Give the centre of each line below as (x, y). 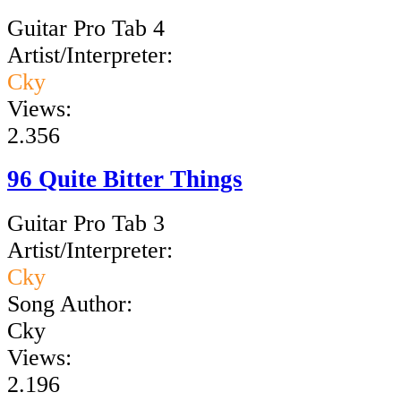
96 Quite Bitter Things (125, 179)
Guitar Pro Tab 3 (86, 224)
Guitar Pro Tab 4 (86, 28)
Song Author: (70, 304)
